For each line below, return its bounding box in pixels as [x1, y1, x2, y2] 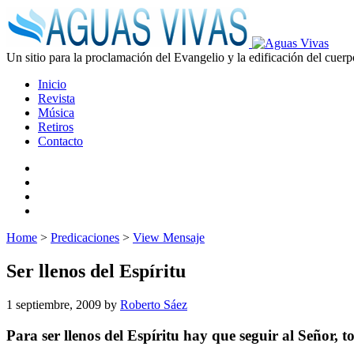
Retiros [38, 120, 73, 134]
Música [38, 106, 74, 119]
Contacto [38, 134, 83, 148]
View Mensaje [133, 231, 205, 244]
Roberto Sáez [120, 297, 187, 311]
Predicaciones [51, 231, 119, 244]
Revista [38, 92, 75, 105]
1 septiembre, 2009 [6, 297, 101, 311]
